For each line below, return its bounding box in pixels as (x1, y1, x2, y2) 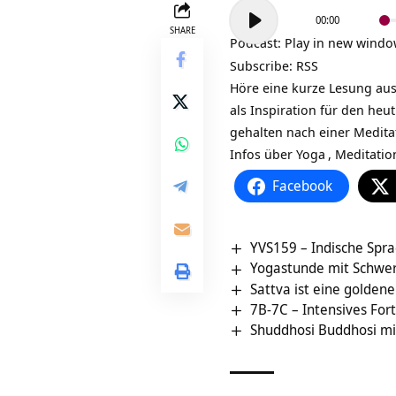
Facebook (272, 176, 332, 196)
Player (229, 19, 266, 38)
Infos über (230, 145, 296, 164)
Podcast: (230, 34, 285, 52)
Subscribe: (230, 57, 296, 75)
